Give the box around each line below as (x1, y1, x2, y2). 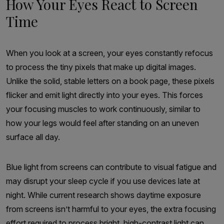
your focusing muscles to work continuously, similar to (6, 103, 200, 114)
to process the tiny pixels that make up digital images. (6, 61, 196, 72)
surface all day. (6, 131, 60, 142)
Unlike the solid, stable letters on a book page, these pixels (6, 75, 214, 86)
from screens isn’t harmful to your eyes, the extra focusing (6, 203, 216, 214)
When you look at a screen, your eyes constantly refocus (6, 47, 213, 58)
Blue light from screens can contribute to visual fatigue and (6, 161, 216, 172)
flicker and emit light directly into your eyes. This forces (6, 89, 203, 100)
